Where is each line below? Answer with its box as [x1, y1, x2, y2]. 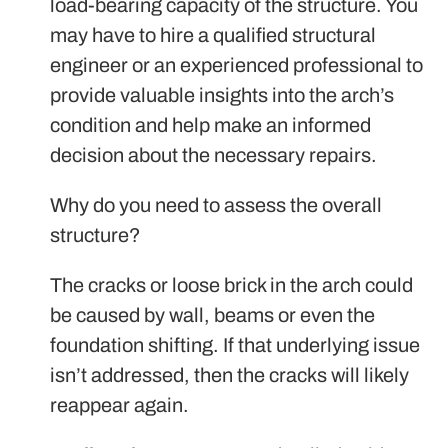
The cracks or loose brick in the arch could [50, 273, 413, 296]
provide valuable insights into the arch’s [50, 83, 394, 106]
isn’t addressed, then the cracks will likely [50, 363, 409, 386]
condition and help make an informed [50, 113, 371, 136]
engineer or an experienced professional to [50, 53, 423, 76]
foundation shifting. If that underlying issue [50, 333, 420, 356]
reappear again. [50, 393, 193, 416]
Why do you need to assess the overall [50, 193, 382, 216]
